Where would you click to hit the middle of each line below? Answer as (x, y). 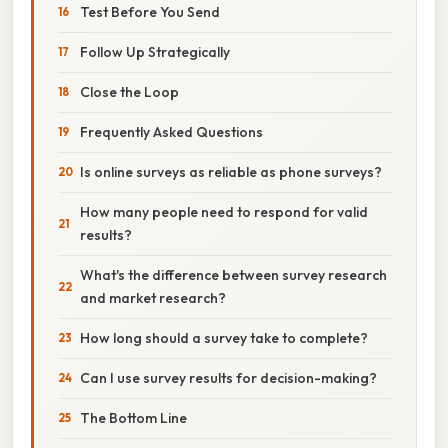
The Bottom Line (133, 417)
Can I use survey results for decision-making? (228, 377)
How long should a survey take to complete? (224, 337)
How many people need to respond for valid (224, 211)
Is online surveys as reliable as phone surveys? (231, 171)
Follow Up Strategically (155, 51)
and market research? (153, 297)
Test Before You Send (150, 11)
